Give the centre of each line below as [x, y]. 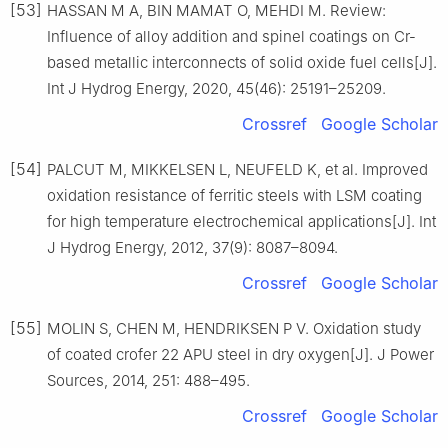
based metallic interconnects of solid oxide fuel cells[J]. [242, 63]
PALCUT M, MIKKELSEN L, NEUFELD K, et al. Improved [237, 170]
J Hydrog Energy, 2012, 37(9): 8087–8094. [192, 248]
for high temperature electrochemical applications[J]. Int [241, 222]
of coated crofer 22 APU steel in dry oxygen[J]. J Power [240, 355]
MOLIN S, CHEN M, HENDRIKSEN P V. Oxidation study [234, 329]
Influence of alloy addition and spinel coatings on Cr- [231, 37]
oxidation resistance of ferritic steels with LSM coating [234, 196]
